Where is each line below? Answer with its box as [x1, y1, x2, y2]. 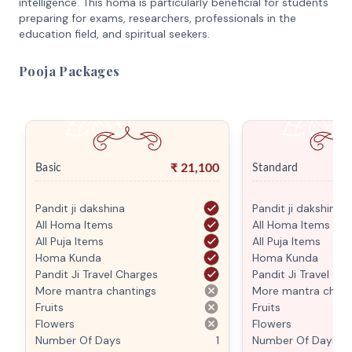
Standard [252, 162, 299, 174]
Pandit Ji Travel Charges [35, 267, 158, 281]
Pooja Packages [19, 63, 120, 79]
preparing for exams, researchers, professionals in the [19, 11, 296, 25]
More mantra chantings [35, 284, 156, 298]
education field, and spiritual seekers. [19, 27, 210, 41]
